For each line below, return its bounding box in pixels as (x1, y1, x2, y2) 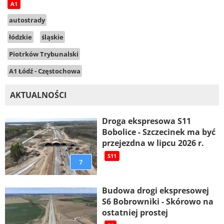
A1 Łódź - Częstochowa (9, 66, 80, 76)
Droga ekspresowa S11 (101, 115, 191, 127)
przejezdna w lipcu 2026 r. (101, 137, 204, 149)
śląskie (41, 32, 63, 42)
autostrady (9, 15, 45, 25)
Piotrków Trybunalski (9, 49, 78, 59)
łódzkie (9, 32, 32, 42)
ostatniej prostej (101, 207, 168, 218)
